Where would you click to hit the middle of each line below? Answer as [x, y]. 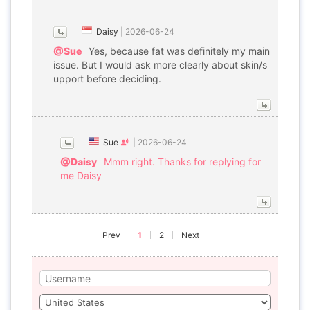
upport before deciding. [107, 79]
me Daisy [81, 175]
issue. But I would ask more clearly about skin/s [160, 65]
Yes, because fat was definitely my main [179, 51]
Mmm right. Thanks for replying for [182, 162]
